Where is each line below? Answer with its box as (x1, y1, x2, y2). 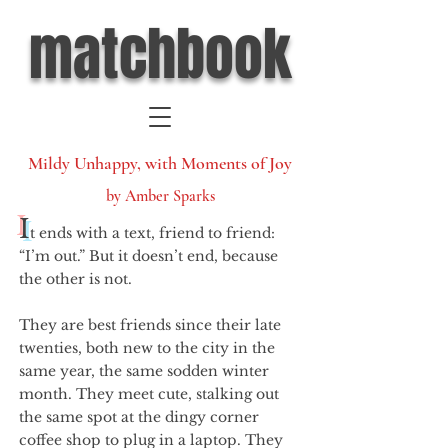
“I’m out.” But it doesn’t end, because (19, 247, 278, 265)
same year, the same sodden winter (19, 362, 269, 380)
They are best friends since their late (19, 316, 281, 334)
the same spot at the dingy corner (19, 408, 259, 426)
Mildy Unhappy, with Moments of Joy (28, 152, 292, 174)
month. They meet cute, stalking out (19, 385, 279, 403)
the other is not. (19, 270, 136, 288)
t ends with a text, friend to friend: (30, 224, 275, 242)
